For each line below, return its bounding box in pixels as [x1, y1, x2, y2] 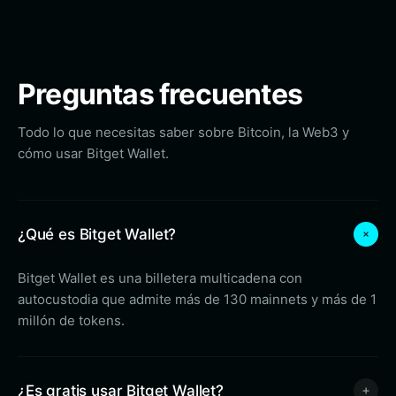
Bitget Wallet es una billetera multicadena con [18, 270, 302, 286]
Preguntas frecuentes [18, 77, 302, 111]
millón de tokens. [18, 312, 125, 329]
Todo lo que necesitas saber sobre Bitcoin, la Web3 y [18, 124, 349, 141]
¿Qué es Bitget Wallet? [18, 225, 177, 243]
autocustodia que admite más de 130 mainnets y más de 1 [18, 291, 377, 308]
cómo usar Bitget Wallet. [18, 145, 169, 162]
